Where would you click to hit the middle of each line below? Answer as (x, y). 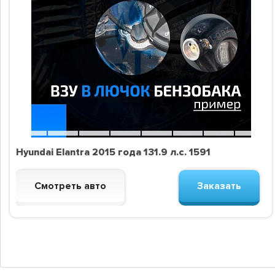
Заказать (219, 186)
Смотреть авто (70, 186)
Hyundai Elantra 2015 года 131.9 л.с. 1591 (113, 153)
